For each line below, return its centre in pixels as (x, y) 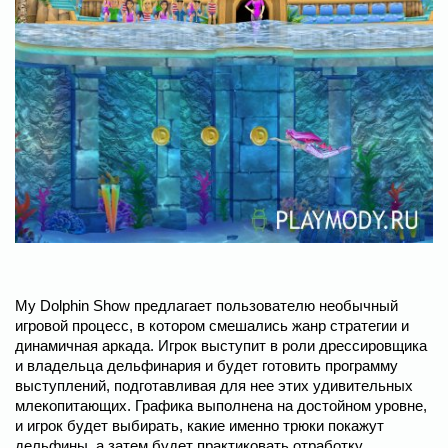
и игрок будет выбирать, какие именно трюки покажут (199, 425)
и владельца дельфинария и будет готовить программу (206, 365)
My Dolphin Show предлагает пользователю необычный (206, 305)
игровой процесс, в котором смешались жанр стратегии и (212, 325)
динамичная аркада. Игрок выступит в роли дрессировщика (221, 345)
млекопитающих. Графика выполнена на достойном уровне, (221, 405)
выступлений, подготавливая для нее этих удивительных (214, 385)
